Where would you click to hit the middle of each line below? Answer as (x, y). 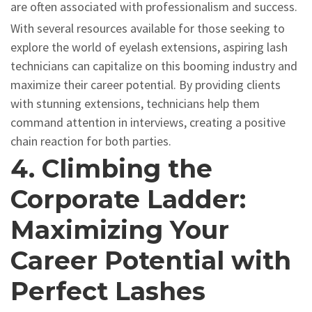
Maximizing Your (120, 230)
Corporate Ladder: (128, 199)
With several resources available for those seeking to (148, 28)
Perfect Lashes (108, 291)
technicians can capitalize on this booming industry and (154, 66)
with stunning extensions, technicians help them (135, 103)
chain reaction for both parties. (92, 141)
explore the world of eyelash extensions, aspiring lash (149, 47)
